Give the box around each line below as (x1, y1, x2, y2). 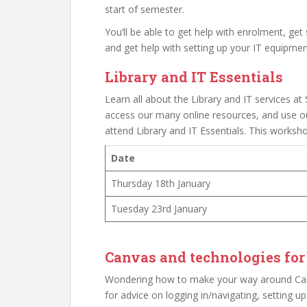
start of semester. (105, 3, 184, 16)
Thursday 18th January (111, 177, 210, 190)
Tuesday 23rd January (111, 202, 207, 215)
